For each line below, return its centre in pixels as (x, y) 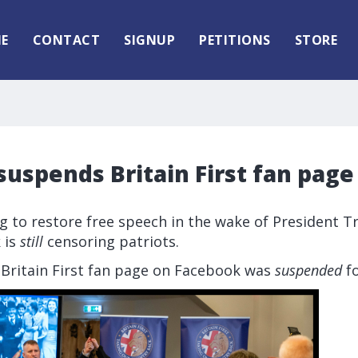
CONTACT (66, 40)
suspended (308, 270)
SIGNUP (149, 40)
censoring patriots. (111, 241)
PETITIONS (235, 40)
